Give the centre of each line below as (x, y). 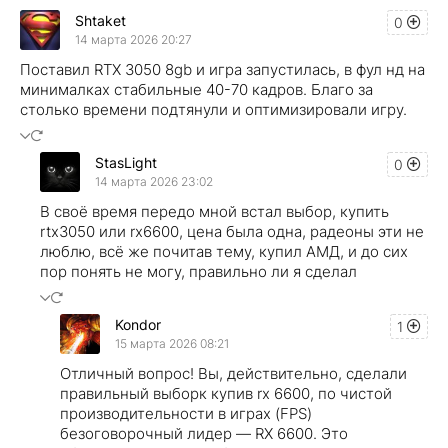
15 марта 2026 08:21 (172, 344)
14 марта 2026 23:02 (154, 182)
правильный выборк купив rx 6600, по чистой (226, 393)
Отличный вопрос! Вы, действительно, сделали (233, 373)
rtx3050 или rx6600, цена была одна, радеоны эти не (232, 231)
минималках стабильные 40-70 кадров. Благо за (196, 89)
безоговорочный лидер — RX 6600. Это (204, 433)
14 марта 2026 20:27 (133, 40)
